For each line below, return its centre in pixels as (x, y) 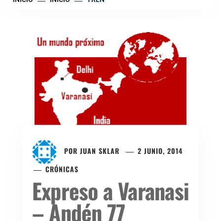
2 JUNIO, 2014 (160, 150)
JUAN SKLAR (100, 150)
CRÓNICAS (62, 169)
